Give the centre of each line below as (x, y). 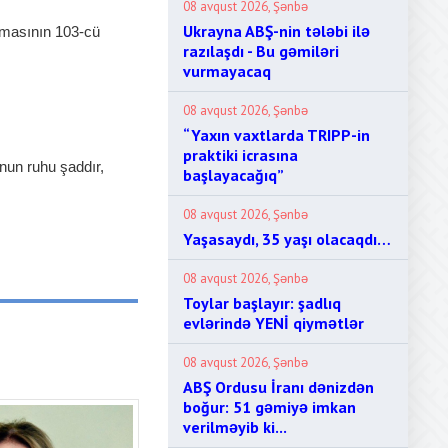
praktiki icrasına (240, 155)
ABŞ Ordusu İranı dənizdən (278, 387)
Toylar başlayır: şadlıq (262, 303)
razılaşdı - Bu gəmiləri (261, 51)
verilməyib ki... (235, 427)
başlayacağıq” (233, 175)
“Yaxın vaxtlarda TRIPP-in (276, 135)
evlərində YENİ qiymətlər (273, 323)
